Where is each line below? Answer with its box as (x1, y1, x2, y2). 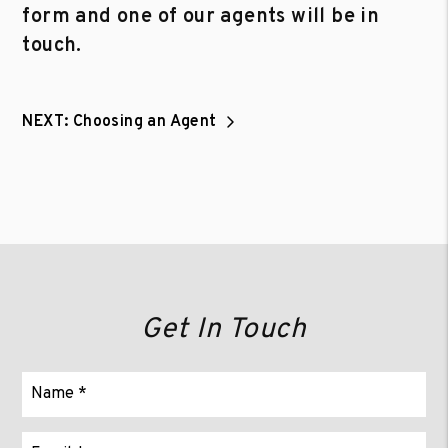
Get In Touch (141, 311, 307, 348)
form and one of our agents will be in (22, 3, 380, 30)
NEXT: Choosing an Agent (22, 111, 217, 132)
